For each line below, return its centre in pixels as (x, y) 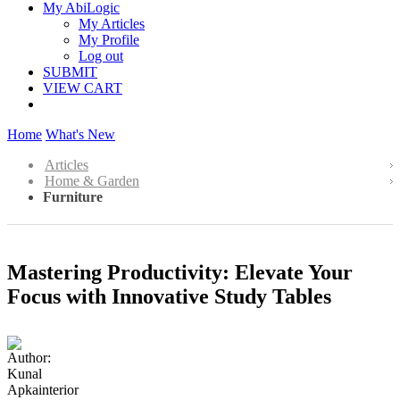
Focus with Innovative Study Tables (169, 296)
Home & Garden (92, 181)
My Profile (109, 40)
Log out (101, 56)
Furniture (73, 197)
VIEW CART (83, 88)
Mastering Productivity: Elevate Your (180, 272)
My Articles (112, 24)
